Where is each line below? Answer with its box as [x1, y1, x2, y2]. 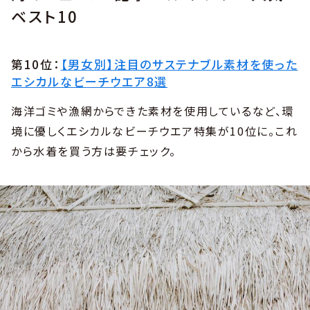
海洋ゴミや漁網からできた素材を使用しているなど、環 [11, 102, 295, 119]
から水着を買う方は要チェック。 [11, 142, 177, 159]
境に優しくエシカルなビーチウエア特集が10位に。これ [11, 122, 298, 139]
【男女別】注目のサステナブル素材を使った [60, 55, 298, 73]
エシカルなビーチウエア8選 [11, 72, 168, 90]
